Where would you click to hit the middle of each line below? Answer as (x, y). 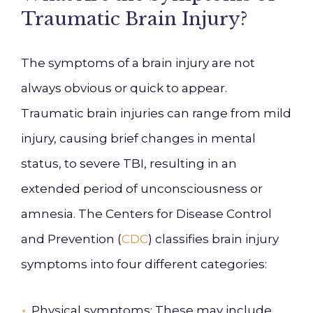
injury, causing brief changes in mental (138, 138)
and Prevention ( (71, 239)
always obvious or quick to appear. (124, 88)
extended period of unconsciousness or (142, 189)
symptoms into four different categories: (144, 264)
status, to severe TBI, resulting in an (129, 163)
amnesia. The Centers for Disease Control (146, 214)
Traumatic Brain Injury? (134, 19)
